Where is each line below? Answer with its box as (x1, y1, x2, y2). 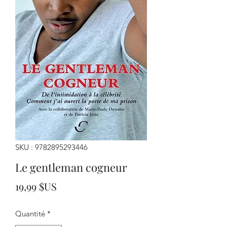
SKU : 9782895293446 (15, 142, 88, 152)
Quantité (15, 209, 45, 218)
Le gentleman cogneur (15, 160, 127, 175)
